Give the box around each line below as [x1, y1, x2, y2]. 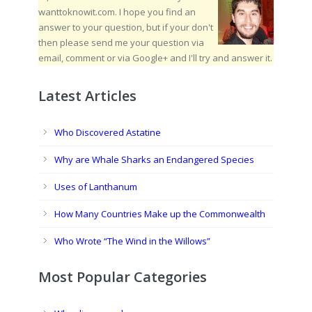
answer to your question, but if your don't [38, 21, 213, 33]
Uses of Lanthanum [54, 180, 137, 193]
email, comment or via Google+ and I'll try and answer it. [38, 52, 272, 64]
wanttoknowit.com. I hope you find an [38, 6, 196, 18]
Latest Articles [38, 86, 136, 105]
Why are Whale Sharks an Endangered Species [54, 153, 254, 166]
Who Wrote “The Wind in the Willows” [54, 235, 210, 247]
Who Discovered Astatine [54, 126, 161, 139]
